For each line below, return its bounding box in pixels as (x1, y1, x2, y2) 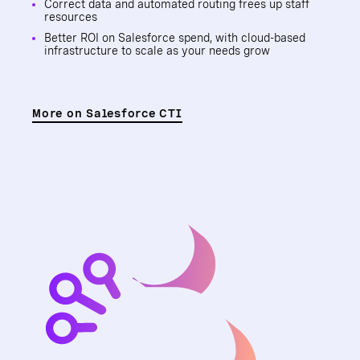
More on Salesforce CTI (32, 107, 182, 120)
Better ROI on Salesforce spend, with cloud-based (44, 31, 305, 44)
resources (44, 10, 97, 23)
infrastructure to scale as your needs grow (44, 44, 270, 57)
